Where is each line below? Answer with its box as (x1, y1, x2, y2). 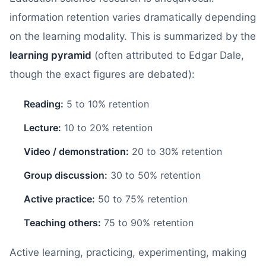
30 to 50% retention (107, 169, 201, 181)
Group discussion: (24, 169, 107, 181)
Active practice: (24, 193, 95, 205)
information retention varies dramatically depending (9, 11, 256, 23)
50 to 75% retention (95, 193, 188, 205)
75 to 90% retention (101, 217, 194, 229)
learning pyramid (9, 49, 91, 61)
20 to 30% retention (129, 145, 222, 157)
